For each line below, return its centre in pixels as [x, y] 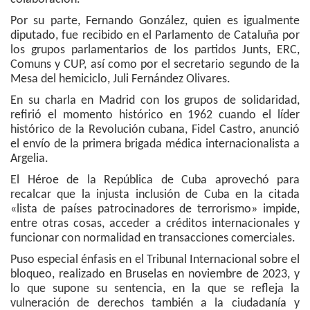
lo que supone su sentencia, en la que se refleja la [155, 289]
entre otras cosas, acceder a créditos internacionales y [155, 224]
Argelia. [29, 159]
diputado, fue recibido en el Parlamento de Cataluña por [155, 36]
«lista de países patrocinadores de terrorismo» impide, [155, 209]
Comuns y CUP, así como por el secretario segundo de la [155, 65]
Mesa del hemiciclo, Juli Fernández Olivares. [120, 79]
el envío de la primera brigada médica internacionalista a [155, 144]
